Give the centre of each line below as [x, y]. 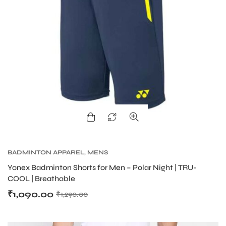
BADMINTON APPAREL [46, 153]
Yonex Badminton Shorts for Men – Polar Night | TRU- [102, 168]
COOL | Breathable [41, 179]
